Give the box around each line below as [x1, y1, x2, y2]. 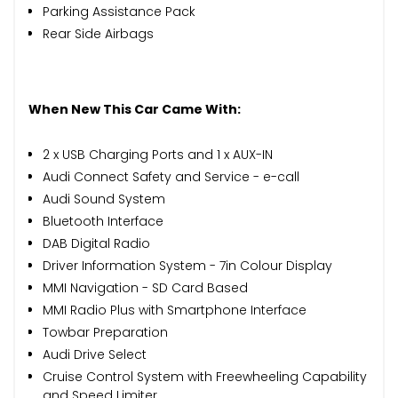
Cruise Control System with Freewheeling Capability [43, 367, 367, 386]
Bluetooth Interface [43, 211, 163, 230]
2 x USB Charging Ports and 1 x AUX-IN [43, 145, 273, 163]
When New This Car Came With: [28, 99, 241, 118]
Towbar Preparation [43, 322, 168, 341]
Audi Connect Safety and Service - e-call [43, 167, 299, 186]
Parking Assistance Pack [43, 2, 195, 20]
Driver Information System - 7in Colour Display [43, 256, 332, 275]
